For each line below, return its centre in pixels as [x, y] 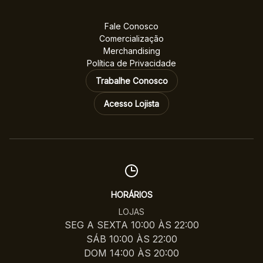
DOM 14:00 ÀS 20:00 [131, 253]
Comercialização [131, 39]
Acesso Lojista [131, 104]
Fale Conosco [131, 26]
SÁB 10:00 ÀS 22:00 [131, 239]
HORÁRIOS [131, 195]
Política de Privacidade [131, 63]
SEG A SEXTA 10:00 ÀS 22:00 [131, 225]
